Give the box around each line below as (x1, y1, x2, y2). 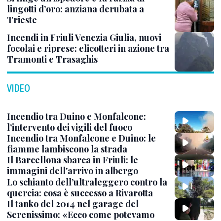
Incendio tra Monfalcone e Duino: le (7, 132, 156, 145)
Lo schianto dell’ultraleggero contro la (7, 176, 167, 188)
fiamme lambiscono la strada (7, 143, 127, 155)
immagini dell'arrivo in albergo (7, 165, 138, 177)
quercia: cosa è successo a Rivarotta (7, 186, 153, 199)
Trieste (7, 13, 37, 26)
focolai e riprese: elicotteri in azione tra (7, 42, 169, 54)
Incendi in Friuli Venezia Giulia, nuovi (7, 31, 161, 43)
